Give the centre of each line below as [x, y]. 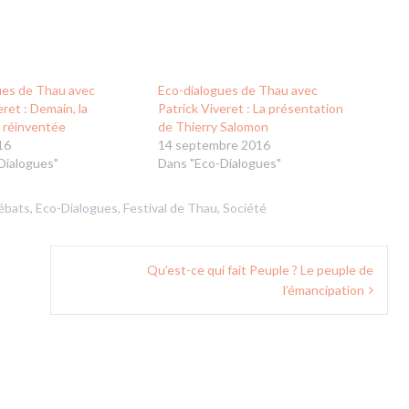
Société [245, 208]
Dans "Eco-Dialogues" [220, 163]
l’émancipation [324, 290]
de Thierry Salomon [214, 127]
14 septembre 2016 [215, 145]
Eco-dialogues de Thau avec [238, 90]
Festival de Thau [170, 208]
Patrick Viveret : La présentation [251, 109]
